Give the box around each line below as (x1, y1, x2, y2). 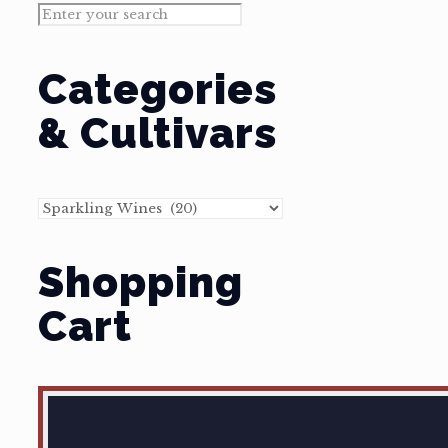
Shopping (38, 257, 243, 307)
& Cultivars (38, 108, 277, 158)
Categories (38, 64, 277, 114)
